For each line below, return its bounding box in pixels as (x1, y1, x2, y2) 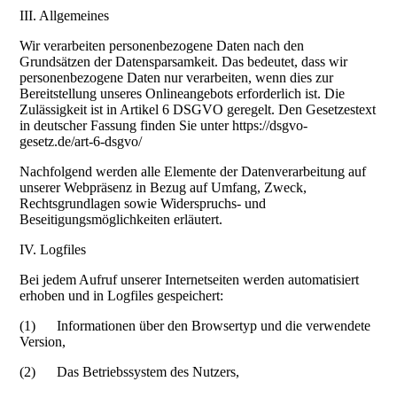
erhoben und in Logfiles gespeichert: (19, 288, 224, 304)
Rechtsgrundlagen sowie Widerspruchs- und (19, 196, 267, 212)
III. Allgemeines (19, 8, 110, 24)
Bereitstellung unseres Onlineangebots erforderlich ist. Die (19, 86, 346, 102)
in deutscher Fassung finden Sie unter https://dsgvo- (19, 118, 308, 134)
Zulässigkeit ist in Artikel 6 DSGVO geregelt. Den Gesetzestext (19, 102, 377, 118)
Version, (19, 334, 66, 350)
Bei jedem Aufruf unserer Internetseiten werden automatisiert (19, 272, 360, 288)
